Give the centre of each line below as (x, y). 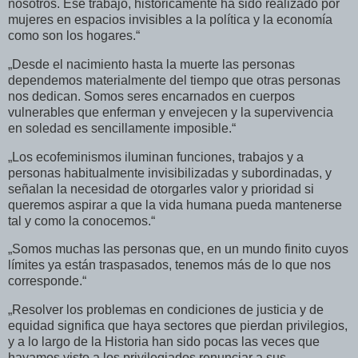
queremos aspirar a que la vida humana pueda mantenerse (175, 205)
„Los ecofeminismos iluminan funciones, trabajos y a (156, 157)
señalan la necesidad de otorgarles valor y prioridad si (161, 189)
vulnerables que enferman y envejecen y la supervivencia (171, 112)
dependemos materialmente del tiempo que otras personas (174, 80)
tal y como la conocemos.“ (82, 221)
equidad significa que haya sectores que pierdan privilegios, (178, 326)
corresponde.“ (47, 281)
